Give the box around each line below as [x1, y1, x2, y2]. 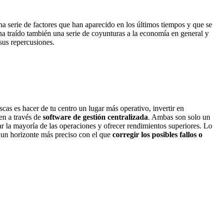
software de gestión [43, 113, 106, 122]
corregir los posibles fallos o [112, 130, 202, 139]
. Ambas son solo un [148, 113, 210, 122]
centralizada [106, 113, 148, 122]
